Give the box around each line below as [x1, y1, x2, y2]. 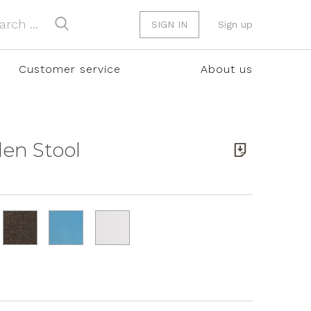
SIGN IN [151, 19, 187, 30]
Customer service [18, 62, 121, 76]
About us [200, 62, 253, 76]
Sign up [218, 19, 253, 30]
